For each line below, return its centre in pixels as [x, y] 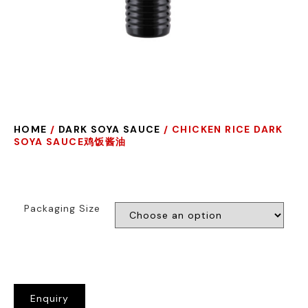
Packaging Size [62, 208]
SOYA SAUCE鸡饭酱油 [70, 142]
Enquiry [49, 298]
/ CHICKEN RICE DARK [222, 129]
